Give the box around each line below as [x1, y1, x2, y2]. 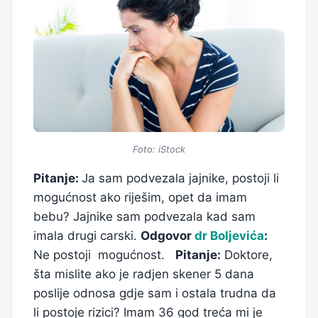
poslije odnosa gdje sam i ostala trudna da [33, 286, 276, 301]
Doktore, [221, 248, 273, 263]
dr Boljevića [194, 229, 264, 243]
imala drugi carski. [33, 229, 141, 243]
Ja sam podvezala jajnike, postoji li [82, 171, 279, 186]
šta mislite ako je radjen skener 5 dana [33, 267, 254, 282]
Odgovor [141, 229, 194, 243]
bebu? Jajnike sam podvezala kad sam [33, 209, 256, 224]
